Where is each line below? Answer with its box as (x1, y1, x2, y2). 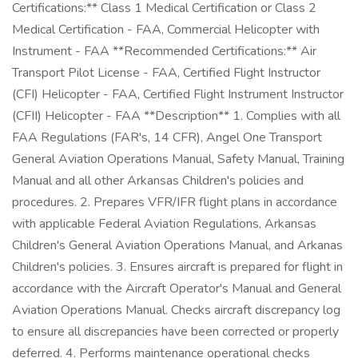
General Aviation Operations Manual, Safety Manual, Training (12, 150, 344, 168)
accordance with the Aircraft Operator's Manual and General (12, 280, 341, 297)
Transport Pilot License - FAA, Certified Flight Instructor (12, 64, 320, 82)
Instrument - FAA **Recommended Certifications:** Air (12, 42, 316, 60)
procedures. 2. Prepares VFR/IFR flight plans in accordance (12, 193, 337, 211)
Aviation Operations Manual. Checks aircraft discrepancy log (12, 301, 340, 319)
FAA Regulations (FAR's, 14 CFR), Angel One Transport (12, 129, 322, 146)
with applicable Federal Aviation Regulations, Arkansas (12, 215, 316, 233)
